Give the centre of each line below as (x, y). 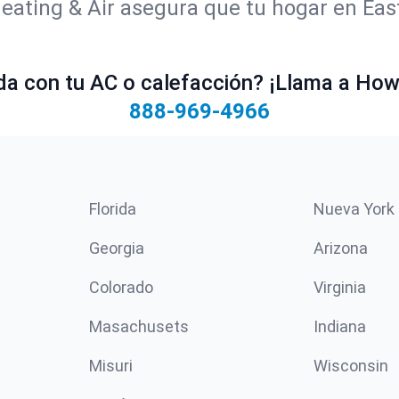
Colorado (121, 287)
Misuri (111, 366)
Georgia (117, 248)
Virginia (340, 287)
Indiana (340, 326)
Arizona (341, 248)
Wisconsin (351, 366)
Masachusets (139, 326)
